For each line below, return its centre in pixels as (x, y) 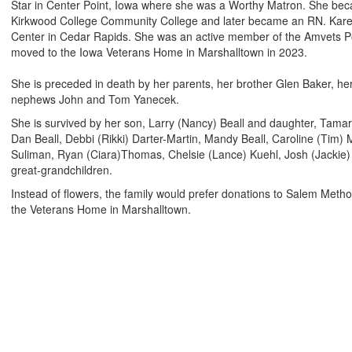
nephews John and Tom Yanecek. (95, 99)
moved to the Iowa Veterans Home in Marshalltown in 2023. (159, 52)
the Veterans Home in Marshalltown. (101, 209)
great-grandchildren (60, 170)
